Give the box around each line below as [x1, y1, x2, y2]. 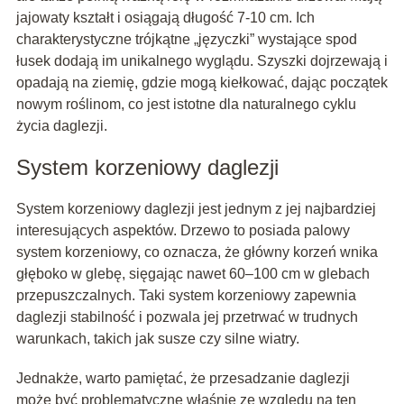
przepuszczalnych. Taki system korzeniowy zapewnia [15, 288, 356, 304]
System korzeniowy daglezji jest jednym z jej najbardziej [15, 201, 376, 217]
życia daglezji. [15, 118, 107, 134]
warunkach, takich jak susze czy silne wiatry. [15, 331, 299, 347]
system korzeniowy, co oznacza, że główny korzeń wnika [15, 244, 378, 261]
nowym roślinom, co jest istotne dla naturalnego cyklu [15, 96, 356, 113]
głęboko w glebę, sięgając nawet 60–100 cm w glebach [15, 266, 370, 282]
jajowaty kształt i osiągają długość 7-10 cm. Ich [15, 10, 315, 26]
